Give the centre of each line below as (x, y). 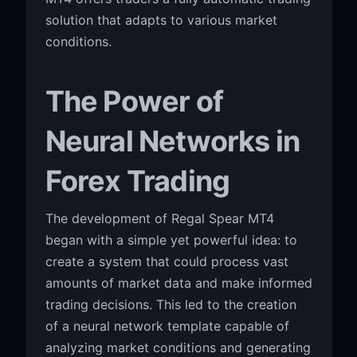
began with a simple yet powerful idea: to (171, 239)
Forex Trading (137, 180)
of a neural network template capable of (167, 326)
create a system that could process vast (167, 261)
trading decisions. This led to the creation (171, 304)
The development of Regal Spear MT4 (159, 218)
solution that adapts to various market (161, 20)
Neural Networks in (173, 141)
